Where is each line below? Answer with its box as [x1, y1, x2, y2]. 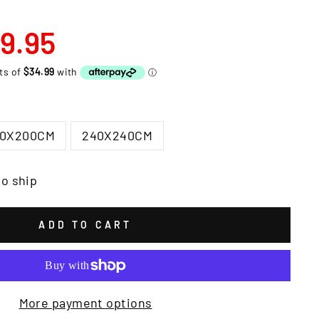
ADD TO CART [38, 219, 132, 231]
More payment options [19, 294, 152, 310]
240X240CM [82, 127, 153, 143]
